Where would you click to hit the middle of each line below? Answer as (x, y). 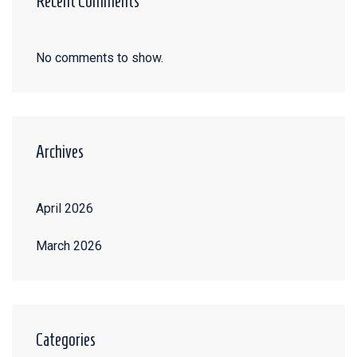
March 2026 (69, 246)
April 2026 (65, 208)
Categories (66, 339)
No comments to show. (100, 58)
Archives (60, 151)
